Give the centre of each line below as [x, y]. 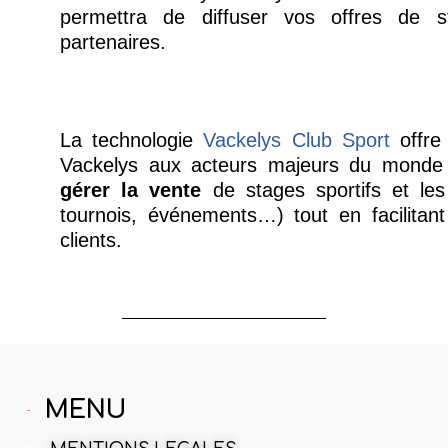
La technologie [131, 139]
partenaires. [112, 42]
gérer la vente [130, 189]
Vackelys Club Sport [296, 139]
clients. [90, 239]
